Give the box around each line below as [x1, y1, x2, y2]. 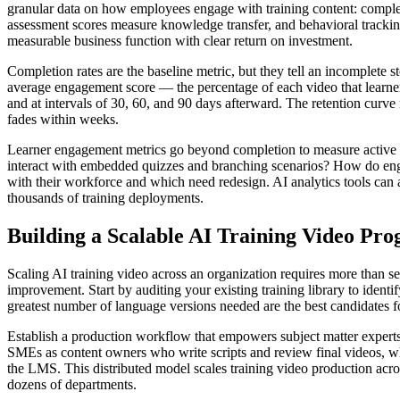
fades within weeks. [7, 111, 119, 127]
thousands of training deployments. [7, 189, 204, 205]
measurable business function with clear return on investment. [7, 32, 353, 48]
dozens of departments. [7, 376, 137, 392]
